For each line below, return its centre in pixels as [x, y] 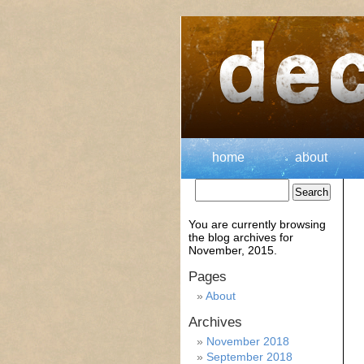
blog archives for [251, 237]
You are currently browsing [257, 224]
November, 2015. [233, 250]
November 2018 [248, 341]
